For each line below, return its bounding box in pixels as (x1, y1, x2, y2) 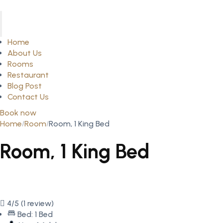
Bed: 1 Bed (17, 210, 53, 219)
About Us (7, 48, 42, 58)
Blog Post (7, 81, 42, 91)
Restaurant (7, 70, 49, 80)
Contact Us (7, 92, 49, 102)
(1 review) (21, 199, 54, 208)
